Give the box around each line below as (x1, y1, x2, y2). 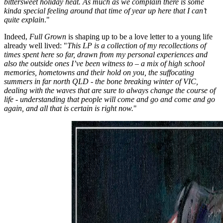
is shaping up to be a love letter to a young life (66, 32, 213, 41)
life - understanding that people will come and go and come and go (4, 95, 215, 104)
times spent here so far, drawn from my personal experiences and (4, 50, 208, 59)
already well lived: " (4, 41, 67, 50)
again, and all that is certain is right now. (4, 104, 133, 112)
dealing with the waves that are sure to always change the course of (4, 86, 216, 95)
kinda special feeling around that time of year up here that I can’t (4, 6, 207, 15)
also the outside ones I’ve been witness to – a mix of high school (4, 59, 205, 68)
